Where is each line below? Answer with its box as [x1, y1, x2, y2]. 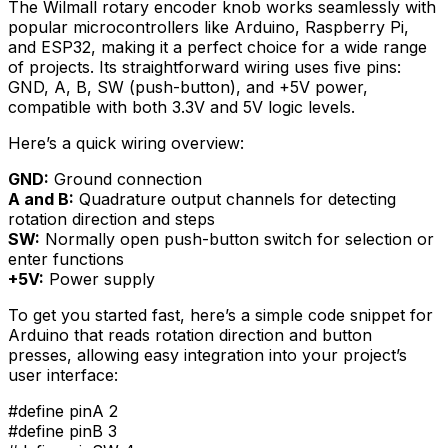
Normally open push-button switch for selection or [40, 228, 434, 249]
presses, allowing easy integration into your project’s [8, 344, 407, 365]
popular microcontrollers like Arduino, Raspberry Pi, [8, 16, 409, 37]
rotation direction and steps [8, 208, 215, 229]
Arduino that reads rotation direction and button [8, 324, 372, 345]
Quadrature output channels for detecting [74, 188, 396, 209]
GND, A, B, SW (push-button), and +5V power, [8, 76, 368, 97]
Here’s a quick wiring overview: [8, 132, 244, 153]
